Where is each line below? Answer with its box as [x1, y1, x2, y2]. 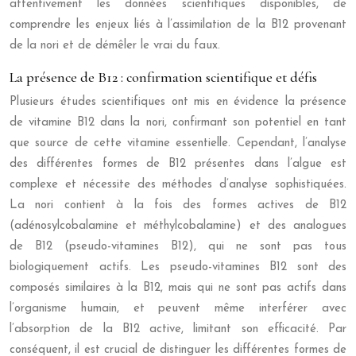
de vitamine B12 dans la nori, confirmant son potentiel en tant [10, 117, 346, 129]
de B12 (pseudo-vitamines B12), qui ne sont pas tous [10, 241, 346, 253]
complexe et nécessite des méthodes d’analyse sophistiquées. [10, 179, 346, 191]
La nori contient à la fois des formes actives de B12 [10, 199, 346, 211]
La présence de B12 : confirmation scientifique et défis [10, 68, 317, 86]
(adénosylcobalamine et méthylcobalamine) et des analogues [10, 220, 346, 232]
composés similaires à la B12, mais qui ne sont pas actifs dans [10, 282, 346, 294]
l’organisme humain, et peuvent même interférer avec [10, 303, 346, 315]
